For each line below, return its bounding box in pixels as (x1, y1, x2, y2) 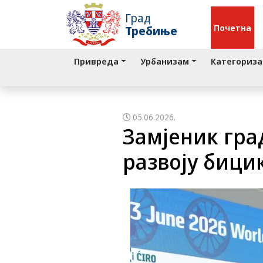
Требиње (125, 22, 177, 39)
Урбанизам (140, 55, 189, 67)
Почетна (214, 21, 252, 33)
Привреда (74, 55, 119, 67)
